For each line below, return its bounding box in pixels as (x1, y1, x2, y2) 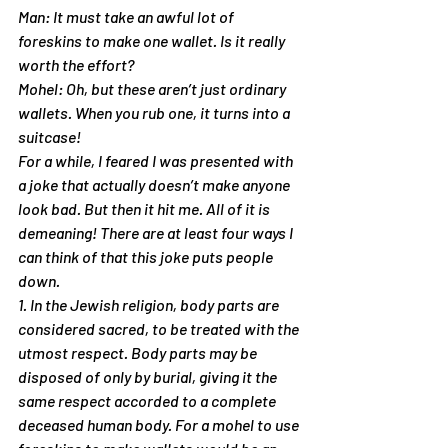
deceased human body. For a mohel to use (18, 415, 302, 434)
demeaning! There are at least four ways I (18, 223, 296, 242)
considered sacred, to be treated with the (18, 319, 302, 338)
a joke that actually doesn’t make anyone (18, 175, 293, 194)
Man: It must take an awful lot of (18, 7, 237, 26)
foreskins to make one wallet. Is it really (18, 31, 288, 50)
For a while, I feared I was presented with (18, 151, 296, 170)
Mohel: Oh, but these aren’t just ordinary (18, 79, 289, 98)
